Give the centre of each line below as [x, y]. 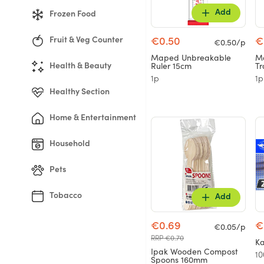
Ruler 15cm [171, 66]
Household [70, 144]
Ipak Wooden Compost [194, 253]
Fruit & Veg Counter [86, 41]
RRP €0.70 [167, 238]
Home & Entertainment [93, 118]
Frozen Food [73, 15]
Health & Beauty [80, 67]
